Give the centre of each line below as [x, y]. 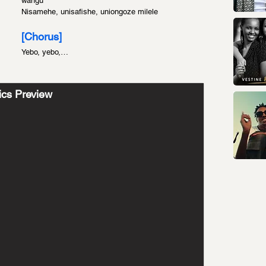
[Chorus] [42, 37]
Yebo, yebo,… [45, 52]
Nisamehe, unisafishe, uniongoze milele [90, 12]
